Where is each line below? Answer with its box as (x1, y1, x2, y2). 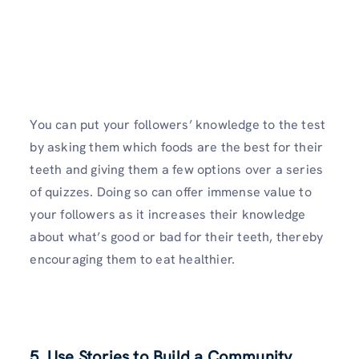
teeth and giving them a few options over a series (30, 161, 324, 179)
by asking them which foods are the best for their (30, 139, 324, 156)
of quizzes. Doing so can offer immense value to (30, 184, 312, 201)
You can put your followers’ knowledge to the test (30, 116, 326, 134)
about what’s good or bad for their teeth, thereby (30, 228, 324, 246)
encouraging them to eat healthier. (30, 251, 239, 268)
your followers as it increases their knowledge (30, 206, 306, 224)
